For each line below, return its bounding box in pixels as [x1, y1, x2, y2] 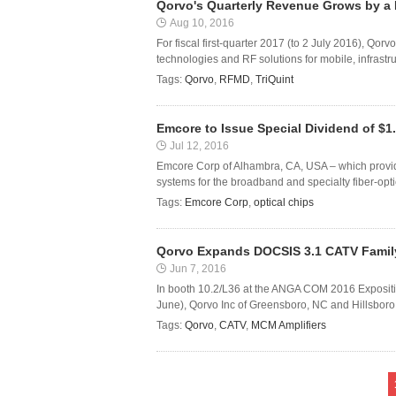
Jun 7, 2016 [170, 263, 226, 275]
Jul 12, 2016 [170, 140, 229, 152]
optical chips [254, 196, 314, 209]
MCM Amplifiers [251, 319, 326, 331]
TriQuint [255, 73, 293, 86]
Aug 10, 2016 [170, 17, 234, 29]
